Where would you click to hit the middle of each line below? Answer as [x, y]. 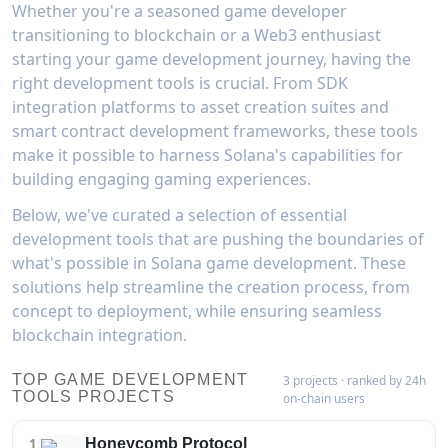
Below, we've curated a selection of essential [179, 214]
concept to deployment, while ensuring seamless [197, 310]
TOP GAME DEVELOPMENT [130, 379]
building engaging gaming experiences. [161, 178]
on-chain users [324, 398]
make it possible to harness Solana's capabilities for [207, 154]
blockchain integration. [99, 334]
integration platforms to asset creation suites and [200, 106]
